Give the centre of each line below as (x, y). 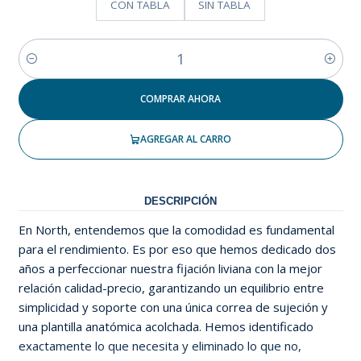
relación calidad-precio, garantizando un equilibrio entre (171, 288)
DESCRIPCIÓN (180, 201)
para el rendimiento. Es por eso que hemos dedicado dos (177, 249)
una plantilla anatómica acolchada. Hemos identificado (166, 327)
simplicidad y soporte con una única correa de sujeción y (173, 307)
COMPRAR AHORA (180, 99)
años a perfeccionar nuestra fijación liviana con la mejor (170, 269)
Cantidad (41, 67)
